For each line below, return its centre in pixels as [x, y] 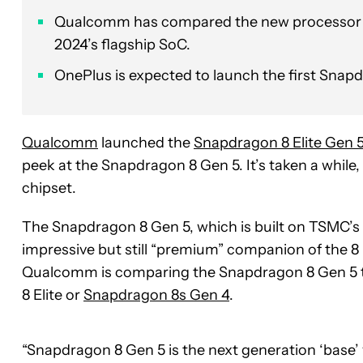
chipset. [49, 188]
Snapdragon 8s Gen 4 [156, 295]
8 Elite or [53, 295]
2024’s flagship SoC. [122, 44]
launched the [146, 142]
